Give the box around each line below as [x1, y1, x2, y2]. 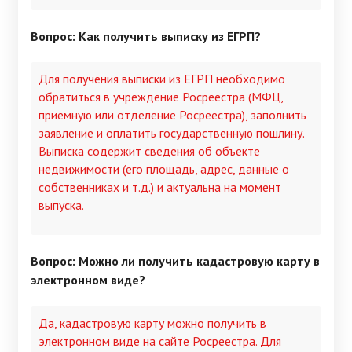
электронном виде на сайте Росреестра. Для [38, 332, 281, 349]
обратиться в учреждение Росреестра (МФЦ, [38, 89, 283, 105]
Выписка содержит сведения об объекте [38, 143, 260, 159]
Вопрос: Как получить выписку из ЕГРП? [31, 27, 261, 44]
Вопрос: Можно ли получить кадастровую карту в [31, 253, 320, 269]
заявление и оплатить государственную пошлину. [38, 125, 304, 141]
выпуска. [38, 197, 84, 214]
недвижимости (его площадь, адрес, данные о [38, 161, 289, 178]
